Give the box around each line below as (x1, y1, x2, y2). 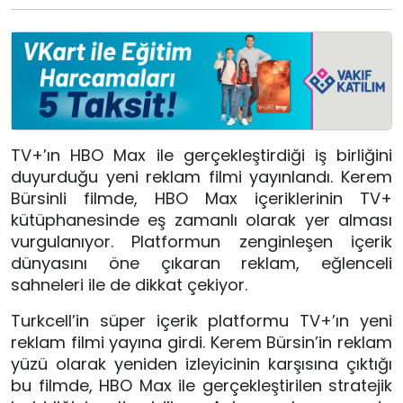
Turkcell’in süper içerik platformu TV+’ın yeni (11, 309, 392, 333)
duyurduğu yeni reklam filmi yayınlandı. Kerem (11, 166, 392, 189)
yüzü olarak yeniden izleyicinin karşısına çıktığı (11, 353, 392, 376)
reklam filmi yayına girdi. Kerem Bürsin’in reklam (11, 331, 392, 354)
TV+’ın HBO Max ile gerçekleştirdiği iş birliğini (11, 144, 392, 167)
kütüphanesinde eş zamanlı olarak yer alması (11, 209, 392, 232)
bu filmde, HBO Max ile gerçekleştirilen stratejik (11, 374, 392, 398)
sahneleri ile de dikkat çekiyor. (11, 273, 247, 297)
